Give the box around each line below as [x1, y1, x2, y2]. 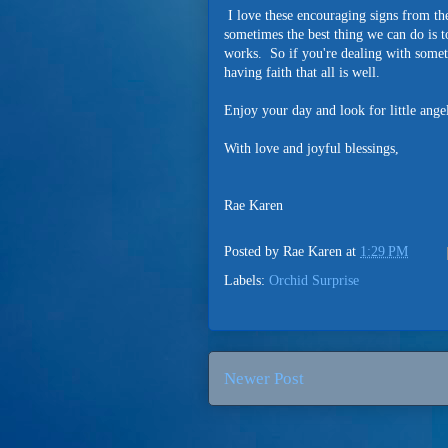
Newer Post [224, 369, 304, 388]
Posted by [224, 244, 283, 260]
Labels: [224, 273, 269, 288]
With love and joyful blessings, [224, 141, 399, 156]
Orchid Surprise [269, 273, 359, 288]
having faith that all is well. [224, 65, 380, 80]
